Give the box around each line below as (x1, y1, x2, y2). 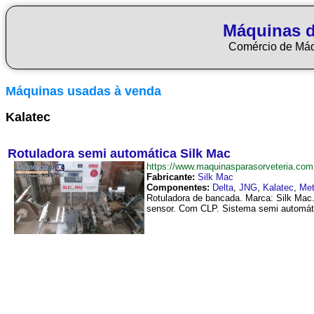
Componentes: (146, 182, 210, 193)
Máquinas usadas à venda (6, 84, 161, 98)
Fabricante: (146, 172, 195, 182)
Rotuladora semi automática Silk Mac (8, 146, 231, 161)
